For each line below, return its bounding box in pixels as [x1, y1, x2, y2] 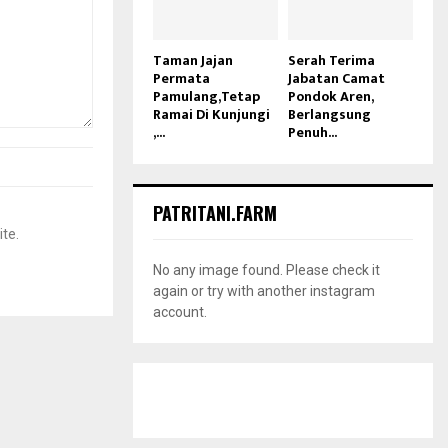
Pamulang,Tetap [153, 84, 260, 108]
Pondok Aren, [288, 84, 373, 108]
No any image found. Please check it [153, 261, 380, 278]
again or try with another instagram [153, 282, 375, 299]
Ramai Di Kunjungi [153, 102, 270, 126]
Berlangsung [288, 102, 371, 126]
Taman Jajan [153, 48, 233, 72]
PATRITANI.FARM [153, 199, 277, 226]
